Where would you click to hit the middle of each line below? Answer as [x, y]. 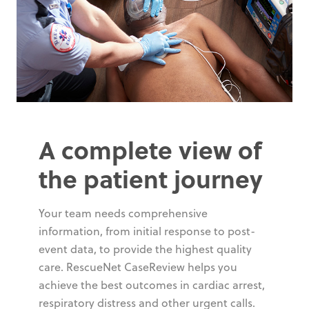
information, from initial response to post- [147, 231]
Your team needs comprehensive [123, 213]
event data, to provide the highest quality [145, 249]
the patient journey [151, 179]
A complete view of [150, 150]
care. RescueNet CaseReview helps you [138, 267]
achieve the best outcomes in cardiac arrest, [152, 285]
